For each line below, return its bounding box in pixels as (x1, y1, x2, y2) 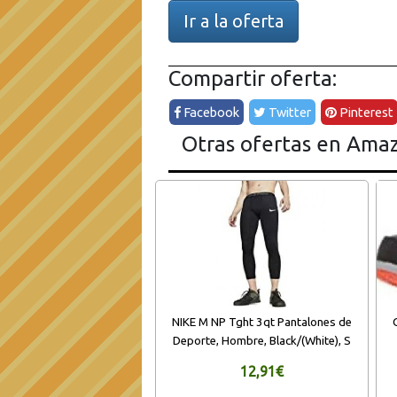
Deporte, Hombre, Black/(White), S (172, 333, 351, 347)
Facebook (181, 105, 240, 121)
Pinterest (337, 105, 394, 121)
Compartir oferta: (168, 66, 337, 90)
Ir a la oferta (183, 11, 284, 31)
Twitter (266, 105, 312, 121)
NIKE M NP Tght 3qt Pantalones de (171, 315, 352, 329)
